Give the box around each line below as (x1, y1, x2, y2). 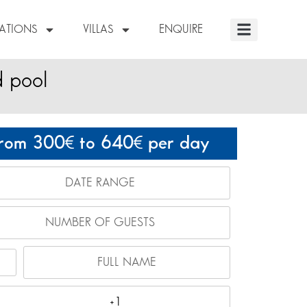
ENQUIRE (158, 24, 203, 35)
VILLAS (82, 24, 113, 35)
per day (142, 135, 210, 152)
